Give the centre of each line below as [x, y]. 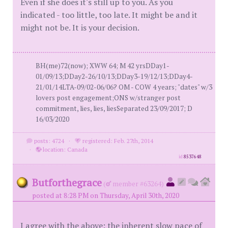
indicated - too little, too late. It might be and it [109, 15]
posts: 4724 [48, 140]
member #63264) [137, 183]
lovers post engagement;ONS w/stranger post [108, 97]
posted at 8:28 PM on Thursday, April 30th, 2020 [106, 195]
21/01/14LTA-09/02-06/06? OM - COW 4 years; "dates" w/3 [124, 87]
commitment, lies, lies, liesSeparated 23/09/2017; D [114, 108]
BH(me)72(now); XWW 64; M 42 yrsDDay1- [103, 65]
